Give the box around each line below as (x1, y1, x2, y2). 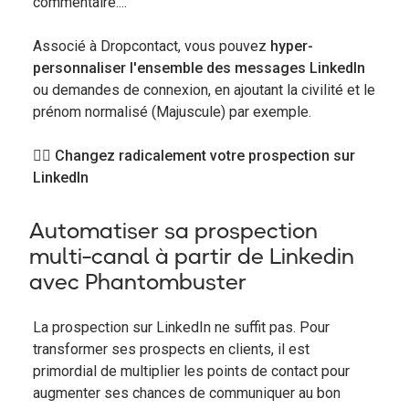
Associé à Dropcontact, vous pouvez (33, 37, 270, 55)
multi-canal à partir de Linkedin (29, 237, 354, 274)
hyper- (270, 37, 313, 55)
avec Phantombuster (29, 263, 246, 299)
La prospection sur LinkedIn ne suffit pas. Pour (33, 318, 330, 336)
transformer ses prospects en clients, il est (33, 340, 309, 358)
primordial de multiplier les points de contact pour (33, 362, 350, 380)
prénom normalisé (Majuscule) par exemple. (33, 102, 311, 121)
